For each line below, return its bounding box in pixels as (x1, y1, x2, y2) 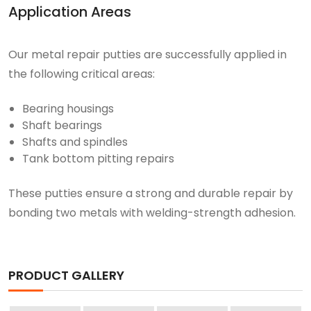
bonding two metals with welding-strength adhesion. (8, 205, 296, 221)
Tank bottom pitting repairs (22, 151, 174, 167)
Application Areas (8, 2, 131, 22)
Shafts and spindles (22, 134, 128, 150)
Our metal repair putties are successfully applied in (8, 47, 287, 62)
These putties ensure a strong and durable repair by (8, 185, 293, 201)
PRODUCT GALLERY (8, 267, 124, 284)
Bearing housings (22, 101, 114, 117)
